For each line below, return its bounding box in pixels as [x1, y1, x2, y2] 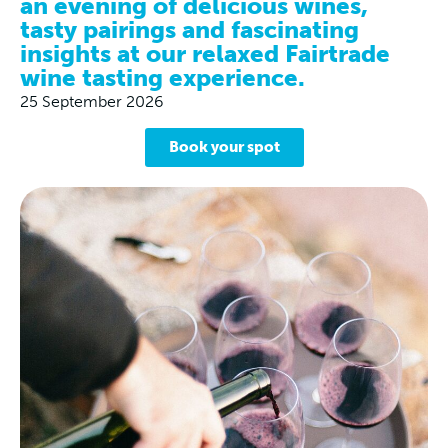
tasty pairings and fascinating [20, 14, 359, 44]
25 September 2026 [20, 91, 164, 111]
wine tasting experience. [20, 62, 305, 92]
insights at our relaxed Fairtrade [20, 38, 390, 68]
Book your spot [168, 137, 280, 156]
